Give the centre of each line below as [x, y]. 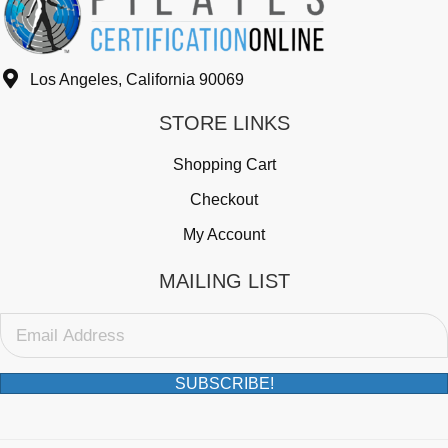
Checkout [224, 200]
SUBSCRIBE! [224, 384]
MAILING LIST [224, 281]
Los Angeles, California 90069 [137, 79]
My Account [224, 235]
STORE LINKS [224, 123]
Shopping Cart [224, 165]
